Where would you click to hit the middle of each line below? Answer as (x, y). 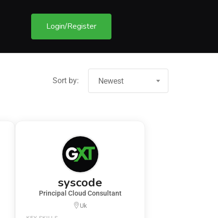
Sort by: (66, 80)
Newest (111, 81)
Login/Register (71, 26)
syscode (80, 183)
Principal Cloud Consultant (80, 193)
